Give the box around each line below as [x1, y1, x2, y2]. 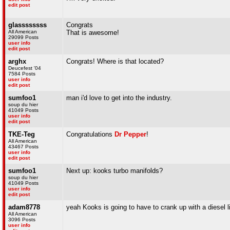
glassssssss [8, 21, 47, 29]
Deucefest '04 [8, 65, 41, 71]
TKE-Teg [8, 130, 35, 138]
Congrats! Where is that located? [66, 57, 164, 65]
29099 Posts [8, 34, 39, 40]
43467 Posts [8, 144, 39, 149]
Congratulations [66, 130, 114, 138]
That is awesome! [66, 29, 119, 36]
